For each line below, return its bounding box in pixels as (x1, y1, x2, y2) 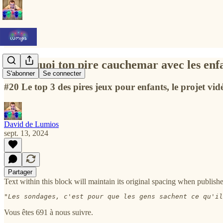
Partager (8, 168, 32, 176)
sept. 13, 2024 (4, 128, 48, 137)
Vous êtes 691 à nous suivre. (4, 208, 93, 217)
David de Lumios (4, 119, 59, 128)
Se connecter (43, 70, 81, 78)
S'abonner (6, 70, 35, 78)
